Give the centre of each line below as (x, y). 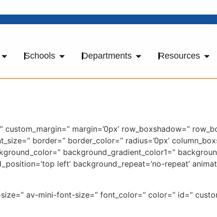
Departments (107, 56)
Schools (40, 56)
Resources (179, 56)
